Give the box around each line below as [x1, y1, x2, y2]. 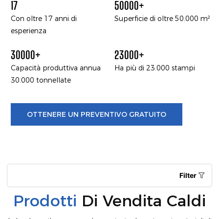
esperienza [10, 26, 46, 35]
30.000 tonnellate [10, 75, 71, 85]
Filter [179, 171, 198, 180]
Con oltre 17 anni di [10, 14, 77, 23]
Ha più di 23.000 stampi [114, 63, 196, 72]
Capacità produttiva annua [10, 63, 101, 72]
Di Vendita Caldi [77, 191, 206, 211]
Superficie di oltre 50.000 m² [114, 14, 211, 23]
